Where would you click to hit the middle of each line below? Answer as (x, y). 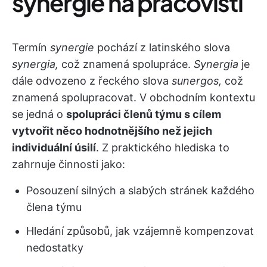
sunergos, (198, 81)
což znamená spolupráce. (128, 64)
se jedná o (39, 114)
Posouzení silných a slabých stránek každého (140, 190)
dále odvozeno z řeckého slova (92, 81)
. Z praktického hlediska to (163, 148)
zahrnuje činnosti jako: (69, 164)
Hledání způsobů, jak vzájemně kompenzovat (140, 231)
